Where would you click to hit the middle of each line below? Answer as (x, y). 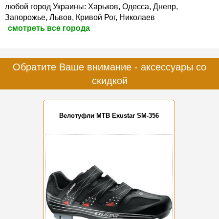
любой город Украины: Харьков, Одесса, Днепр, (91, 6)
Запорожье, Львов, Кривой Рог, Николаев (80, 17)
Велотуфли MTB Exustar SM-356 (109, 116)
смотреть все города (49, 28)
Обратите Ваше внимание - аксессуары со (109, 67)
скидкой (109, 80)
